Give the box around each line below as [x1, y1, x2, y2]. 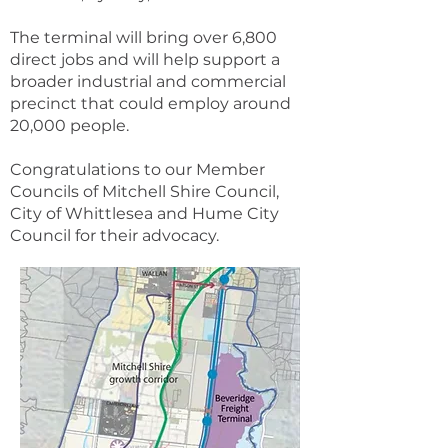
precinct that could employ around [10, 94, 291, 113]
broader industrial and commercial [10, 72, 286, 91]
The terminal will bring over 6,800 [10, 28, 277, 47]
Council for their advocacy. [10, 226, 223, 245]
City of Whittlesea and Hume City [10, 204, 279, 223]
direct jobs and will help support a [10, 50, 280, 69]
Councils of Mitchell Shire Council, [10, 182, 279, 201]
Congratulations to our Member [10, 160, 265, 179]
